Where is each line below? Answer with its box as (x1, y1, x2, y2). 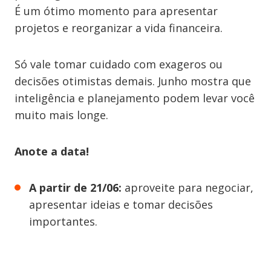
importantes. (29, 214, 97, 229)
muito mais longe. (15, 108, 108, 122)
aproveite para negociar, (122, 180, 253, 195)
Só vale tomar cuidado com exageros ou (15, 57, 223, 71)
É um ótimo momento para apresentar (15, 4, 218, 18)
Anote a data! (15, 144, 89, 158)
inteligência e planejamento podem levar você (15, 91, 255, 105)
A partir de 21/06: (29, 180, 122, 195)
